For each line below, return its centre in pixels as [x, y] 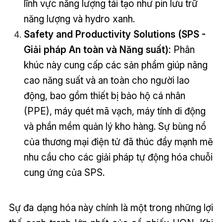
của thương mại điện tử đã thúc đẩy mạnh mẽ [118, 141]
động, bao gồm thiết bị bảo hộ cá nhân [104, 95]
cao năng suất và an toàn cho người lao [107, 80]
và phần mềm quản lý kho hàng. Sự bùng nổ [115, 126]
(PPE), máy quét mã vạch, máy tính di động [114, 111]
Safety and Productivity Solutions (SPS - [114, 34]
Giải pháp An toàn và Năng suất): [97, 49]
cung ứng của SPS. [64, 172]
